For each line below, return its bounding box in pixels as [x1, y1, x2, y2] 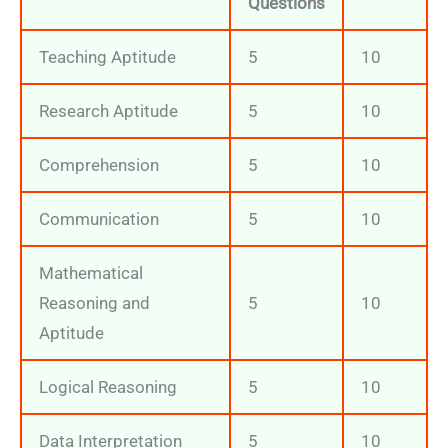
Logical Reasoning [39, 377, 177, 398]
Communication [39, 209, 159, 230]
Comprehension [39, 155, 159, 176]
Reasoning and [39, 293, 150, 314]
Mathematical [39, 263, 143, 284]
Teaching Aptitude [39, 47, 176, 68]
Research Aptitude [39, 101, 178, 122]
